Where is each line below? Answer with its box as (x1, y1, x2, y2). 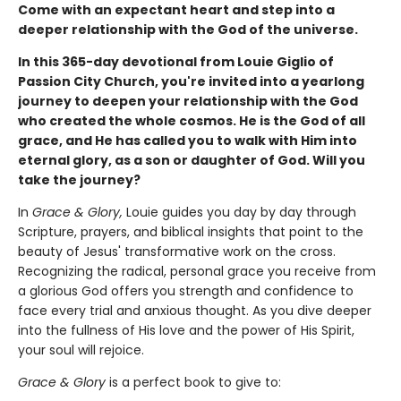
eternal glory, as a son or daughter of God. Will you (18, 150, 365, 169)
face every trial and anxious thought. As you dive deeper (18, 301, 371, 320)
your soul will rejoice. (18, 340, 144, 359)
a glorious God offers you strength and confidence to (18, 281, 354, 300)
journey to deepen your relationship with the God (18, 91, 358, 110)
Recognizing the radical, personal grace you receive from (18, 261, 376, 280)
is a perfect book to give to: (106, 372, 281, 391)
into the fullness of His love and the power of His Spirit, (18, 320, 354, 339)
